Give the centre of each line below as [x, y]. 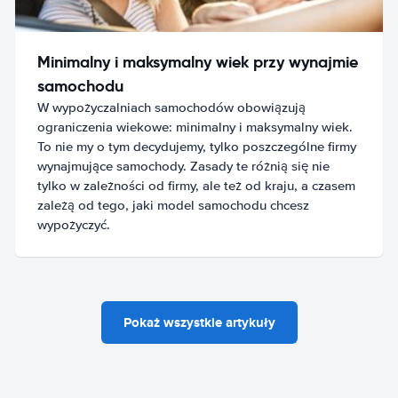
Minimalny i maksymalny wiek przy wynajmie [198, 61]
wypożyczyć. [74, 224]
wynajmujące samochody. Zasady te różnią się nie [184, 166]
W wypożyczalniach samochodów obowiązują [172, 107]
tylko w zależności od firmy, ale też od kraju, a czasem [197, 185]
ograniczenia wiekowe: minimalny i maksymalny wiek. [195, 127]
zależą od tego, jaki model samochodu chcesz [174, 205]
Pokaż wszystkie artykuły [199, 322]
